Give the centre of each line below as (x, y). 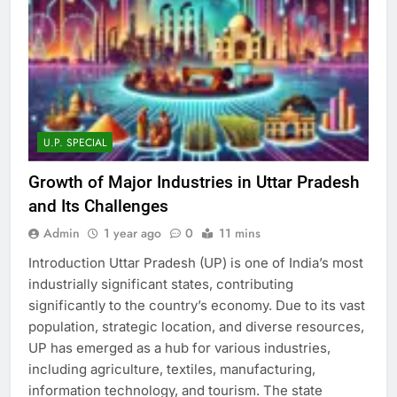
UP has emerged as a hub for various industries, (179, 348)
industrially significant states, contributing (161, 284)
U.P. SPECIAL (75, 143)
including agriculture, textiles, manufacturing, (172, 370)
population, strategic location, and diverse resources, (196, 327)
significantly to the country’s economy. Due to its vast (197, 306)
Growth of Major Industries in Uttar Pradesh (194, 183)
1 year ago (132, 234)
